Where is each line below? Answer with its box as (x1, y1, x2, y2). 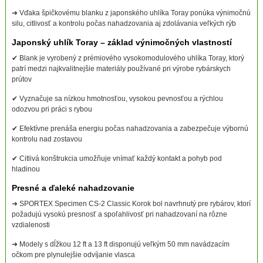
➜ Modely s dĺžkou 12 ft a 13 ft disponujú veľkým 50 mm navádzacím (11, 240, 230, 249)
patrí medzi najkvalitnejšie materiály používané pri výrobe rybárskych (11, 65, 231, 73)
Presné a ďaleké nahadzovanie (11, 183, 134, 193)
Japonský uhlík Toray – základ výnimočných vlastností (11, 38, 232, 48)
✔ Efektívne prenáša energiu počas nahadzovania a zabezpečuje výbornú (11, 124, 248, 133)
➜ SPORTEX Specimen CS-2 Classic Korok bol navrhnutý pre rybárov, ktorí (11, 200, 251, 208)
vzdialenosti (11, 221, 50, 230)
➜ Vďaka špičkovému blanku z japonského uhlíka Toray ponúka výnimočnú (11, 9, 251, 18)
